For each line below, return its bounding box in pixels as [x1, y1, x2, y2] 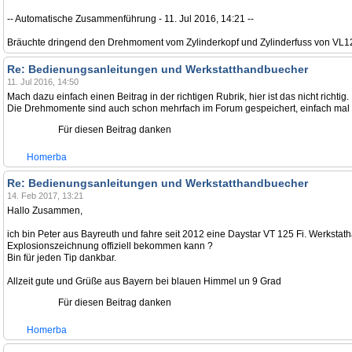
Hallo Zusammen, [7, 205, 82, 216]
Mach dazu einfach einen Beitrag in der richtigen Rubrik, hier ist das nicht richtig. [7, 91, 349, 102]
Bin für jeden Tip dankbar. [7, 252, 116, 263]
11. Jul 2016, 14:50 [7, 77, 79, 86]
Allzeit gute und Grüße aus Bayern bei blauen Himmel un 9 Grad [7, 276, 281, 287]
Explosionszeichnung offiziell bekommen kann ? [7, 240, 213, 251]
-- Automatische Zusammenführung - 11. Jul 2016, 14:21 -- [7, 13, 254, 24]
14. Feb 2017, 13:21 [7, 191, 83, 200]
